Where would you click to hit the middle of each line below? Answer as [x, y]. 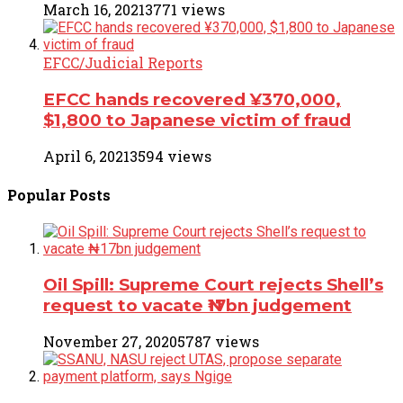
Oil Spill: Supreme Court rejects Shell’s [213, 284]
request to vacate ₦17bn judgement [197, 305]
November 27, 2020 [110, 342]
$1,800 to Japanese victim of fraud [197, 120]
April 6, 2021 [86, 157]
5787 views [218, 342]
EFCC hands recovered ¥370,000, [192, 99]
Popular [38, 194]
